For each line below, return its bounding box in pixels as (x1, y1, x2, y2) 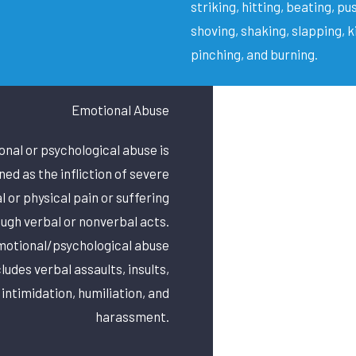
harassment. (95, 308, 169, 324)
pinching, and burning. (190, 45, 318, 62)
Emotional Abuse (71, 101, 169, 118)
